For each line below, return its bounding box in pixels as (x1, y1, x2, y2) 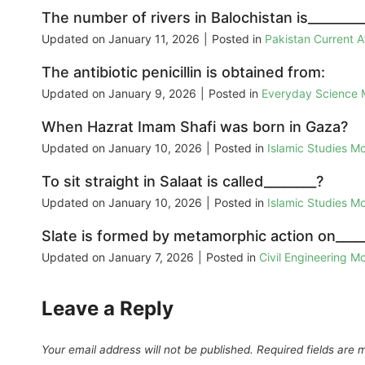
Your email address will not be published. (42, 342, 253, 356)
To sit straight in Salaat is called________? (42, 172, 323, 190)
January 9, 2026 (108, 86, 196, 100)
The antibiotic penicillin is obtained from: (42, 63, 325, 81)
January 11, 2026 (108, 31, 200, 46)
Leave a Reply (42, 296, 174, 320)
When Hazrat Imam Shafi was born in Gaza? (42, 117, 348, 135)
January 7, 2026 (108, 249, 194, 264)
